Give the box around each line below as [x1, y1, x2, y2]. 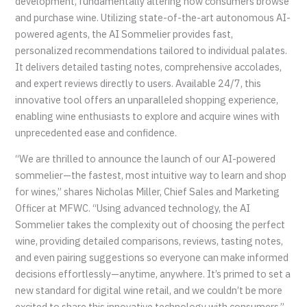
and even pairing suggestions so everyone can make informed [15, 251, 289, 265]
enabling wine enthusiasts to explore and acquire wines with [15, 109, 280, 123]
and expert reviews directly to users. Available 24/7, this [15, 76, 262, 90]
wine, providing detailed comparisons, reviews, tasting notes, [15, 234, 284, 248]
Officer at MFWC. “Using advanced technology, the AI [15, 201, 251, 215]
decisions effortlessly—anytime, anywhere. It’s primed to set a [15, 267, 291, 281]
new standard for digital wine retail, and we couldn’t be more [15, 284, 283, 297]
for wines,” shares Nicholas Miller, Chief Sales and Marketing [15, 185, 280, 199]
